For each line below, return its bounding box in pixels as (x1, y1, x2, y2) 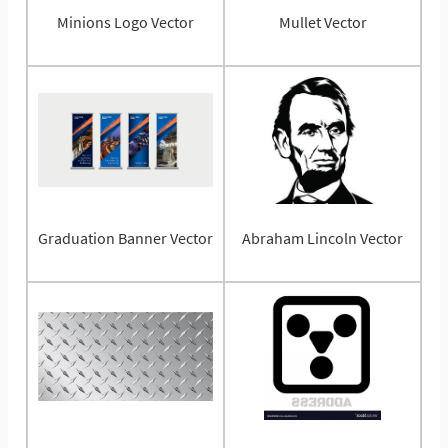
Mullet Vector (278, 11, 367, 32)
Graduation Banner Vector (38, 227, 213, 248)
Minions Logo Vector (57, 11, 194, 32)
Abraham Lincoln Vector (242, 227, 403, 248)
